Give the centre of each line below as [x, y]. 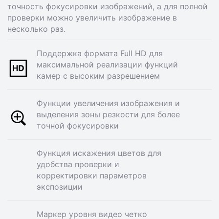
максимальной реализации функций [107, 65]
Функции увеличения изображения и [108, 103]
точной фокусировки [78, 126]
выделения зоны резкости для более [108, 114]
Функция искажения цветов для [99, 153]
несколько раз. [36, 29]
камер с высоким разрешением [98, 76]
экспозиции [60, 187]
